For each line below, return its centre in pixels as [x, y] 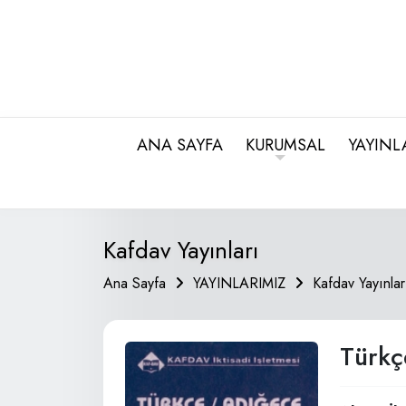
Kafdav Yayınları [181, 250]
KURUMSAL [285, 145]
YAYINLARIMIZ [239, 283]
